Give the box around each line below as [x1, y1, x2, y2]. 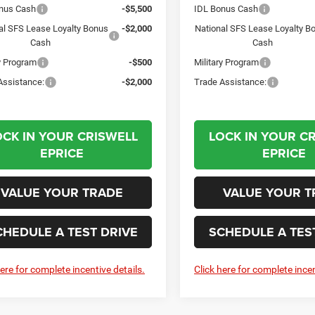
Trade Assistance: [194, 76, 267, 87]
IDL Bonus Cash [194, 3, 259, 14]
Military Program [194, 56, 259, 67]
